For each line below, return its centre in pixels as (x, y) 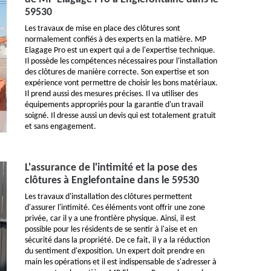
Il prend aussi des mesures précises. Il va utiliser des (111, 94)
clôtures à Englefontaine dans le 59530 (112, 181)
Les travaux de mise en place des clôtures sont (103, 29)
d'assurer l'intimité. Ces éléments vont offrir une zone (115, 208)
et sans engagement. (60, 127)
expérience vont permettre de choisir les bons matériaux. (121, 83)
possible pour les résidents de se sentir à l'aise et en (111, 230)
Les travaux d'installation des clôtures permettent (109, 197)
